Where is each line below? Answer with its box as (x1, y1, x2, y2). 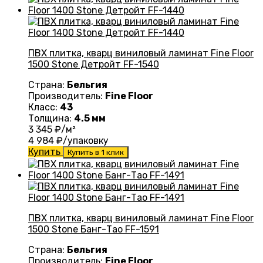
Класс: (28, 102, 60, 113)
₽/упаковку (54, 135, 109, 147)
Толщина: (28, 113, 74, 124)
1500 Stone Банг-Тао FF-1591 (28, 224, 159, 235)
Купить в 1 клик (68, 148, 124, 157)
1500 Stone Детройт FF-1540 (28, 59, 159, 70)
